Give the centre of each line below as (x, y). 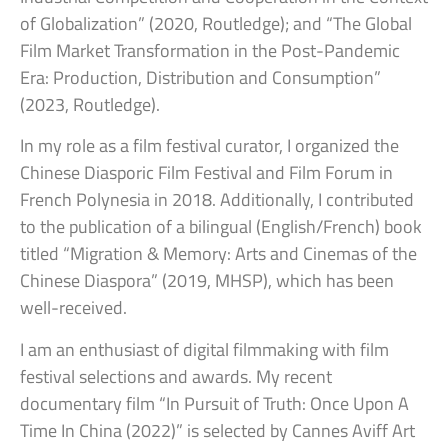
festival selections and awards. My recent (176, 376)
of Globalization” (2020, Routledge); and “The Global (216, 23)
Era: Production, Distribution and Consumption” (200, 77)
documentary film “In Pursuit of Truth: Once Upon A (214, 403)
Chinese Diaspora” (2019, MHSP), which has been (207, 281)
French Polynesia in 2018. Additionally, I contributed (217, 200)
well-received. (73, 308)
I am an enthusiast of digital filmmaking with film (204, 349)
